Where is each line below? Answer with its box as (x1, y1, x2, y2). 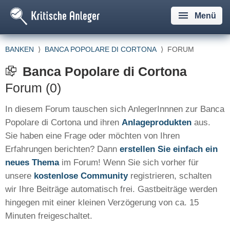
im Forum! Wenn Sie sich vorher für (59, 158, 199, 167)
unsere (5, 171, 34, 181)
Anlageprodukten (122, 118, 191, 127)
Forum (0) (5, 81, 61, 95)
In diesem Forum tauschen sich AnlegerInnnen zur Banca (5, 104, 224, 114)
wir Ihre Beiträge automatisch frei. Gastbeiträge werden (5, 184, 217, 194)
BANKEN (5, 45, 34, 53)
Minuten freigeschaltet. (5, 211, 92, 221)
